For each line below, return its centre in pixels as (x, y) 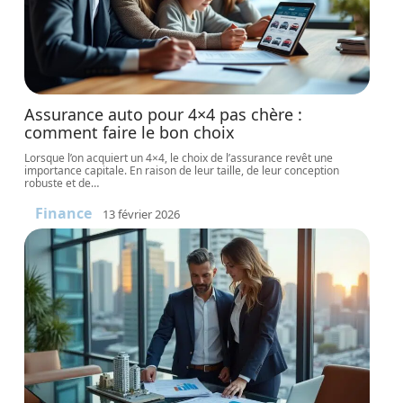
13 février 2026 (142, 214)
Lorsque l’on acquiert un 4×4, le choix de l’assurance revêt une (179, 158)
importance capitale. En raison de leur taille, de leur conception (182, 170)
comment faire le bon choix (130, 132)
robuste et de (58, 183)
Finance (64, 213)
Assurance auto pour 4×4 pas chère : (164, 114)
